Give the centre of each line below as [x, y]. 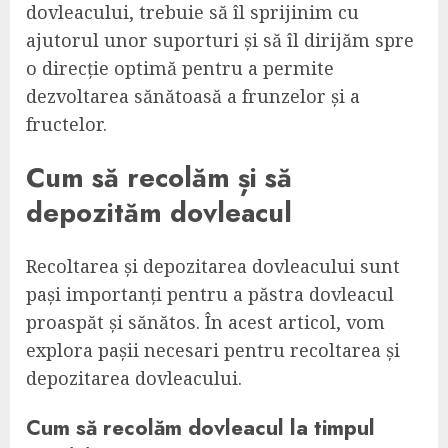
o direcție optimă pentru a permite [180, 67]
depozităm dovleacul [159, 213]
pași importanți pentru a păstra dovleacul [210, 294]
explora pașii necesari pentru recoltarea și [213, 350]
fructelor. [66, 123]
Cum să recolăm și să [159, 178]
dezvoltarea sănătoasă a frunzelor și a [193, 95]
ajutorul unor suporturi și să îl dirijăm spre [220, 39]
